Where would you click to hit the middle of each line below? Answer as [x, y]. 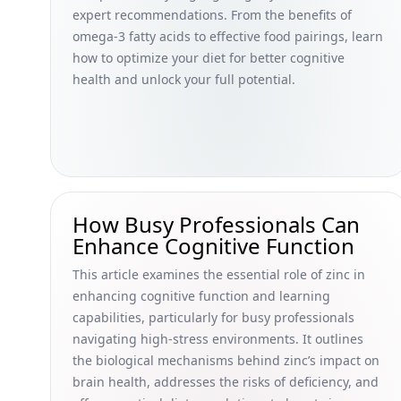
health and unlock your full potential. [184, 79]
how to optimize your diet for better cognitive [209, 58]
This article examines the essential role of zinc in [219, 274]
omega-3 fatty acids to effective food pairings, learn [228, 36]
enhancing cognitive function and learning [201, 296]
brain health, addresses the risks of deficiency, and [226, 382]
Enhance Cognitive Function [213, 246]
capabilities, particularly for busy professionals [213, 317]
